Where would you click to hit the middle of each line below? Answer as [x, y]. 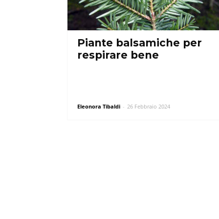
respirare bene [118, 55]
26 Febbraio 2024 [149, 106]
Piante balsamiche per [140, 43]
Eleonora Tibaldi [99, 106]
